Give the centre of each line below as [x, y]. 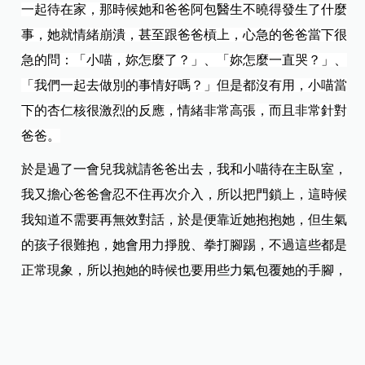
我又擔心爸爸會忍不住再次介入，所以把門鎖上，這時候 [185, 194]
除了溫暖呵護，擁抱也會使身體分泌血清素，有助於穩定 [185, 295]
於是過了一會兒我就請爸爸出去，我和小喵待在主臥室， [185, 169]
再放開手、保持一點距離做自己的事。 [132, 345]
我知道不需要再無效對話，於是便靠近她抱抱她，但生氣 [185, 219]
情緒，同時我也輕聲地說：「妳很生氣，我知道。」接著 [185, 320]
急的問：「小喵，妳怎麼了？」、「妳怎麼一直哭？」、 [185, 59]
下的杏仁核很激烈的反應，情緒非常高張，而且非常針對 [185, 110]
